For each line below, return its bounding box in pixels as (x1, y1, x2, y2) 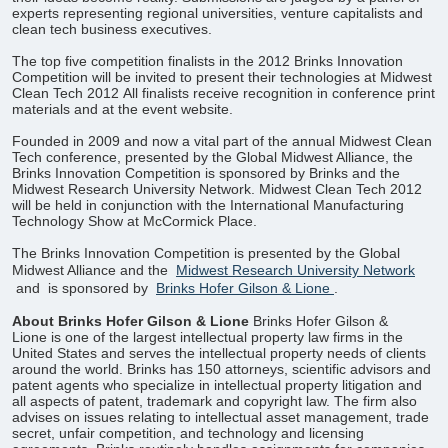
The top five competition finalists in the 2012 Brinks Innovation (12, 53, 403, 69)
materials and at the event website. (12, 101, 233, 117)
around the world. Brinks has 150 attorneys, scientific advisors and (12, 361, 431, 377)
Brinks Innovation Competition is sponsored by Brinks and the (12, 165, 400, 181)
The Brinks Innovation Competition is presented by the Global (12, 245, 400, 261)
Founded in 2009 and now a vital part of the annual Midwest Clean (12, 133, 432, 149)
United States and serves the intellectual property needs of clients (12, 345, 426, 361)
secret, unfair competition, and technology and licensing (12, 425, 364, 441)
